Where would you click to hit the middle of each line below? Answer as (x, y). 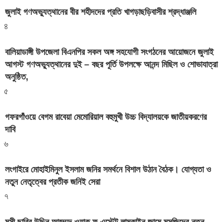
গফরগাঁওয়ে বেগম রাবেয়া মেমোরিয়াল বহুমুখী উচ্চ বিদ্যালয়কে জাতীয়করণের (106, 117)
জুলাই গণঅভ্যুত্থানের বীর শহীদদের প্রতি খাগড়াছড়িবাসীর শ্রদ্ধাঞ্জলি (101, 12)
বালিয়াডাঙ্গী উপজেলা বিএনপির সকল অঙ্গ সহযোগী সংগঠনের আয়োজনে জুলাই (109, 52)
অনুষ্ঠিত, (17, 77)
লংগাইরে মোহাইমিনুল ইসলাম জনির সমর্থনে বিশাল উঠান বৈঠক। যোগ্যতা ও (108, 170)
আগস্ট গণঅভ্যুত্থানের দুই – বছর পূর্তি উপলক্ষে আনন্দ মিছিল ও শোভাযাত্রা (111, 65)
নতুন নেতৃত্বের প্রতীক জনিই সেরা (53, 182)
